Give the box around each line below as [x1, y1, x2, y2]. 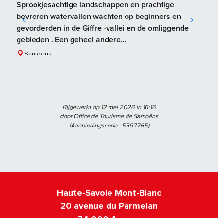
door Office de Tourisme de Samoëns [60, 112, 158, 121]
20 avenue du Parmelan [60, 200, 158, 212]
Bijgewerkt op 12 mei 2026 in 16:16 [62, 103, 156, 111]
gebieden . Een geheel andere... [17, 35, 127, 45]
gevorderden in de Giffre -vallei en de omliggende [17, 23, 189, 34]
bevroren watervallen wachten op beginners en [17, 12, 181, 22]
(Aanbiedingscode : [69, 122, 122, 130]
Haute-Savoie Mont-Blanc [57, 187, 161, 199]
